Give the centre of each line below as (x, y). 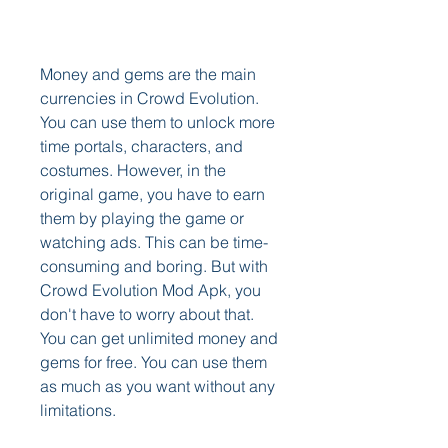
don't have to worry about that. (147, 314)
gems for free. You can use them (153, 362)
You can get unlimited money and (159, 338)
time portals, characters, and (141, 146)
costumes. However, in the (133, 170)
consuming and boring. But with (154, 266)
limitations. (78, 410)
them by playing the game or (142, 218)
